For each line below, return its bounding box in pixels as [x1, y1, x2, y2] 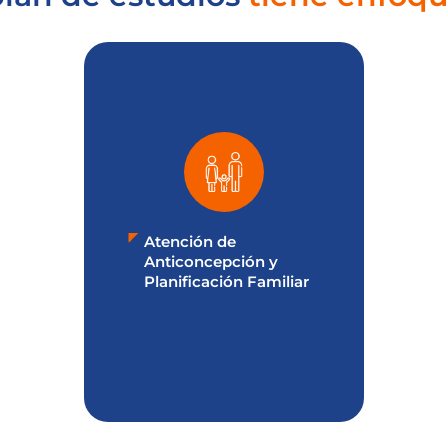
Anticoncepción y [144, 252, 278, 272]
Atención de [144, 232, 236, 252]
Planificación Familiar [144, 272, 309, 292]
